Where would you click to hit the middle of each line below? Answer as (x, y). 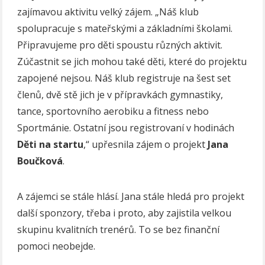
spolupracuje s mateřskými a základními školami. (125, 28)
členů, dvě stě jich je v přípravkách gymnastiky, (120, 94)
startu (69, 144)
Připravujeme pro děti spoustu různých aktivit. (120, 45)
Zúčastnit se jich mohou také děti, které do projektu (132, 61)
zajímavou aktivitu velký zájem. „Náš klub (108, 12)
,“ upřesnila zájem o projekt (146, 144)
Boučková (40, 161)
